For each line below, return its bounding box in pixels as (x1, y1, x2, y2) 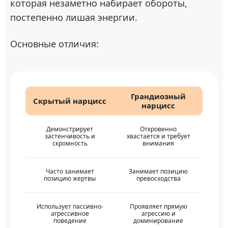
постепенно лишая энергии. (10, 11, 137, 23)
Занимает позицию (129, 167, 188, 176)
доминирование (133, 216, 183, 225)
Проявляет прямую (129, 202, 187, 211)
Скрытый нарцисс (33, 96, 106, 106)
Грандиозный (131, 91, 186, 101)
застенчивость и (44, 132, 95, 140)
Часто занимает (45, 167, 94, 176)
